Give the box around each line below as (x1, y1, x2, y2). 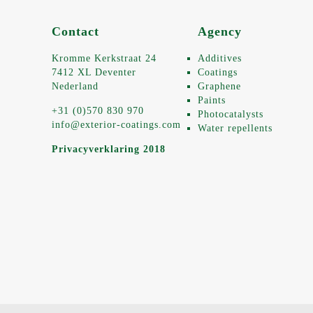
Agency (198, 24, 242, 38)
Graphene (198, 81, 241, 92)
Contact (52, 24, 99, 38)
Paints (198, 95, 226, 105)
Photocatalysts (198, 109, 263, 119)
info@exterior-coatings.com (52, 119, 181, 130)
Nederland (52, 81, 99, 92)
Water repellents (198, 123, 272, 133)
